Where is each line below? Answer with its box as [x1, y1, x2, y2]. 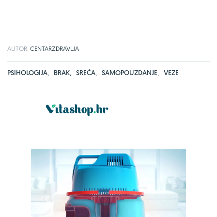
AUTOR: [7, 44, 30, 52]
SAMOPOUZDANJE [102, 68, 157, 77]
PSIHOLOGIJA [7, 68, 47, 77]
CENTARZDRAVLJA [30, 44, 79, 52]
